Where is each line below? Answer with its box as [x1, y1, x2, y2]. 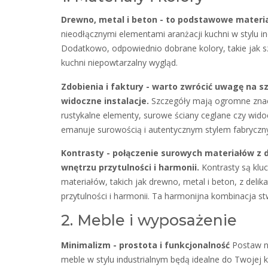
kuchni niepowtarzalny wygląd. [61, 57, 178, 69]
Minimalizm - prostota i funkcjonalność [61, 239, 230, 251]
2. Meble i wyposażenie [61, 211, 237, 230]
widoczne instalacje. [61, 95, 149, 106]
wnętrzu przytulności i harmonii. [61, 162, 199, 173]
